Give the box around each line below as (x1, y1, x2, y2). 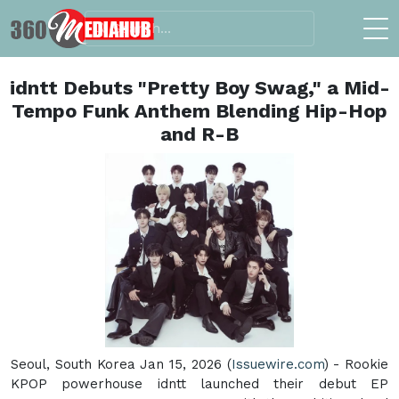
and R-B (160, 122, 239, 145)
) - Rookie (323, 355, 388, 372)
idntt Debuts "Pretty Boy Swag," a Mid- (9, 76, 390, 99)
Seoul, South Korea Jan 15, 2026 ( (11, 355, 232, 372)
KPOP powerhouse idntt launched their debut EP (11, 375, 388, 392)
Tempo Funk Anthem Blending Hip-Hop (12, 99, 387, 122)
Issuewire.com (231, 355, 324, 372)
